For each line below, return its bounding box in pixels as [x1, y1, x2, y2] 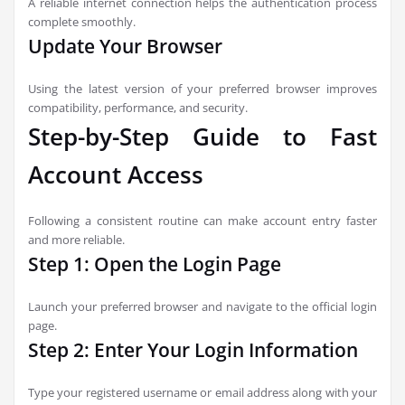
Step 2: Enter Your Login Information [28, 337, 358, 363]
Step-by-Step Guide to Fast [28, 120, 377, 153]
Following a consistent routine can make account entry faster [28, 212, 377, 229]
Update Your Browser [28, 33, 222, 59]
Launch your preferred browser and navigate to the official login [28, 298, 377, 315]
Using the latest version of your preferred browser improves [28, 80, 377, 97]
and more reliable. [28, 231, 125, 248]
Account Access [28, 158, 203, 191]
